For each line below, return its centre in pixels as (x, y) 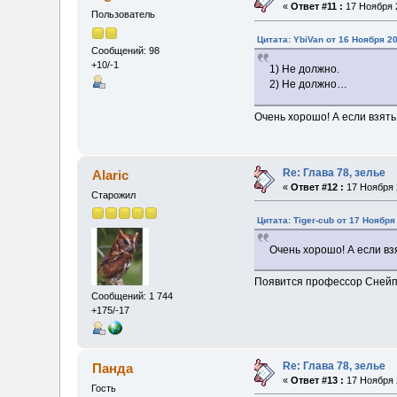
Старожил (114, 195)
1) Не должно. (305, 70)
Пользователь (124, 15)
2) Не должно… (309, 85)
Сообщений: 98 (126, 50)
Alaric (110, 175)
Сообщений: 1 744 (132, 296)
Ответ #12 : (318, 187)
